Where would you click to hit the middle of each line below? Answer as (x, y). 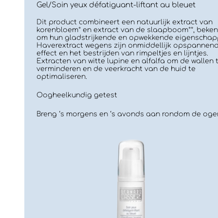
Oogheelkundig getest (77, 95)
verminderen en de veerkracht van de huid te (116, 69)
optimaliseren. (62, 76)
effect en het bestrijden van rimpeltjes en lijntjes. (122, 53)
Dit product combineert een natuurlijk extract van (125, 22)
